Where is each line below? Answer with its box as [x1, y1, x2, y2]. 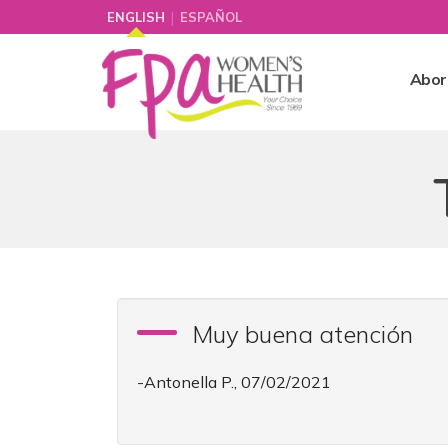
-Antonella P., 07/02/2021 [137, 372, 331, 392]
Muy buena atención [192, 319, 413, 349]
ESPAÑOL [180, 9, 242, 25]
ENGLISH [107, 9, 165, 25]
